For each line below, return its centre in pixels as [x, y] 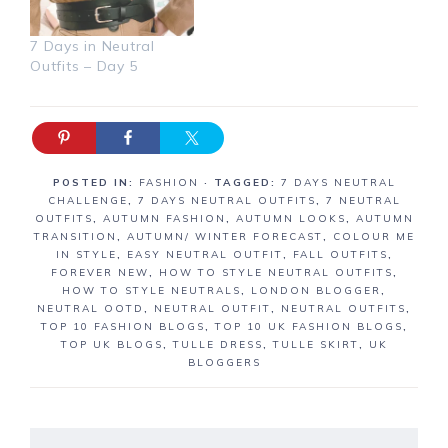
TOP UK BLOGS [111, 344]
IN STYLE [86, 254]
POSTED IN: [95, 182]
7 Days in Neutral [92, 45]
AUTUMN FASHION [164, 218]
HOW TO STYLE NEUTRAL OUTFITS [275, 272]
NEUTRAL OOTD [90, 308]
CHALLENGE [87, 200]
